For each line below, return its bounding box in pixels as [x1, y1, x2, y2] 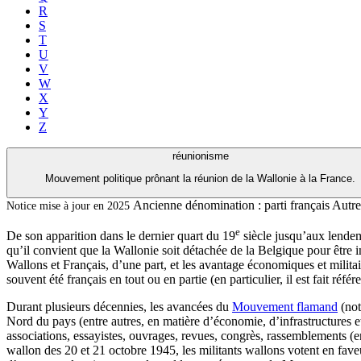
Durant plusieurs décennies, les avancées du [6, 299, 232, 313]
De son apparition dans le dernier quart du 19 [6, 228, 235, 243]
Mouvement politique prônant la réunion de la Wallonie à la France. [45, 172, 355, 185]
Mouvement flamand [232, 299, 338, 313]
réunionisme [172, 150, 229, 162]
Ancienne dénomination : [133, 197, 261, 212]
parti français [261, 197, 332, 212]
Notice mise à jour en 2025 [6, 198, 133, 212]
